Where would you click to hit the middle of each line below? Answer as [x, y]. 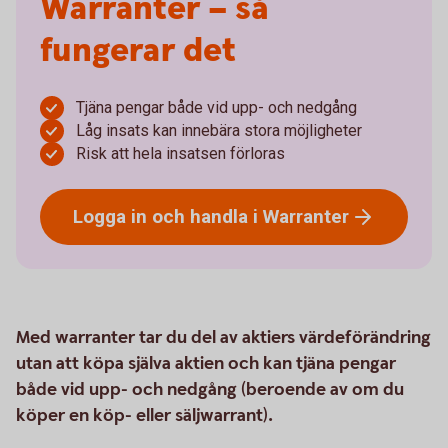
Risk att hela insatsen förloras [180, 153]
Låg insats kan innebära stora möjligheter [219, 130]
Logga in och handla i [168, 216]
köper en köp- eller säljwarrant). [144, 415]
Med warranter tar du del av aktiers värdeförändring [223, 337]
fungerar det [138, 51]
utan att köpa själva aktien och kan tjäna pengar [206, 363]
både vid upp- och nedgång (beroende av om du [210, 389]
